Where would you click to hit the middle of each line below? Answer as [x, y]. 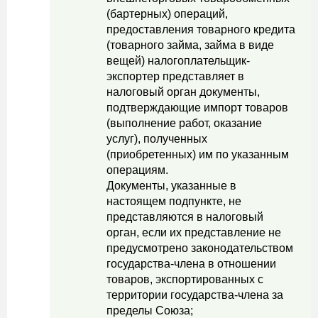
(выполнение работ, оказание [184, 123]
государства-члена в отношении [191, 264]
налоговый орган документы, [183, 92]
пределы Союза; [150, 311]
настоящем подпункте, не [174, 201]
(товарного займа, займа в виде [190, 45]
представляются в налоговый [185, 217]
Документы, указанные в [171, 186]
